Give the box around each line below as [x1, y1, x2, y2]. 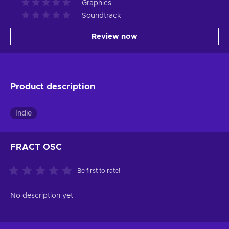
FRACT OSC [10, 142, 62, 151]
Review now [91, 32, 138, 40]
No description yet [10, 192, 73, 199]
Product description [10, 82, 95, 91]
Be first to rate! [77, 167, 120, 174]
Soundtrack [82, 12, 121, 19]
